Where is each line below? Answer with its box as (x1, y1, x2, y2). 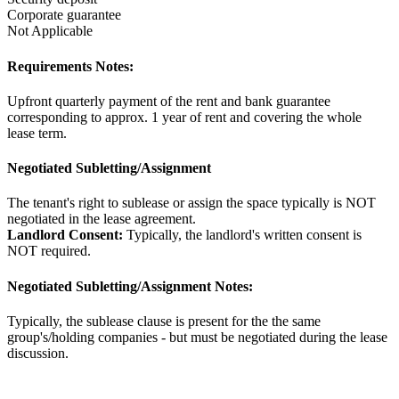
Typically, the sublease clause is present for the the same (7, 313, 321, 329)
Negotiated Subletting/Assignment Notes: (7, 278, 253, 294)
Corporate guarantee (7, 7, 121, 23)
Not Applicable (7, 23, 93, 39)
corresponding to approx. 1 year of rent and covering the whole (7, 109, 362, 125)
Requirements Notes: (7, 58, 134, 74)
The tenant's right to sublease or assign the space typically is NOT (7, 195, 376, 211)
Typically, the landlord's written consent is (123, 227, 362, 243)
